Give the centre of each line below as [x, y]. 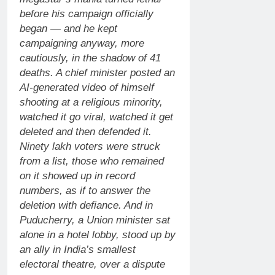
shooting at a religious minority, [91, 102]
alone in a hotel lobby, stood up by [98, 234]
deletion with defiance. [71, 205]
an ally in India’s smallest [78, 249]
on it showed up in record [77, 176]
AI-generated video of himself [87, 87]
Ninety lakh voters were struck [90, 146]
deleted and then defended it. [86, 131]
